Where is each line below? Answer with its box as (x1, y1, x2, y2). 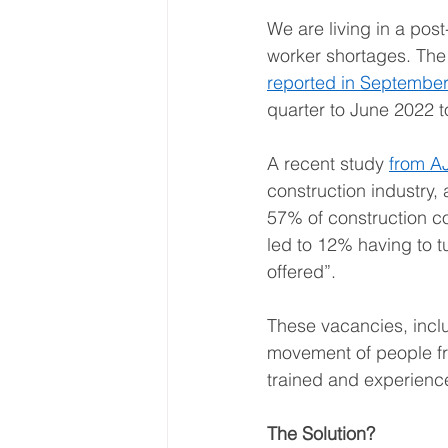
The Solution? (267, 421, 375, 445)
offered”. (267, 259, 346, 283)
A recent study (267, 151, 389, 175)
